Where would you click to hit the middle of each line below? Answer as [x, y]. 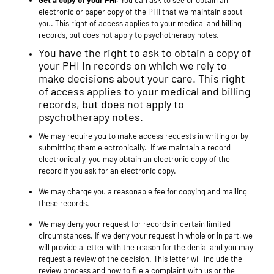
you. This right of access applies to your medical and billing [140, 24]
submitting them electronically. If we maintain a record [135, 148]
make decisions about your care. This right [142, 79]
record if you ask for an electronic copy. [108, 171]
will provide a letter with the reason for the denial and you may [146, 247]
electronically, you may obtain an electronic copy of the [134, 159]
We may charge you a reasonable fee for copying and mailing [143, 192]
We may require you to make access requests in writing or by [143, 136]
